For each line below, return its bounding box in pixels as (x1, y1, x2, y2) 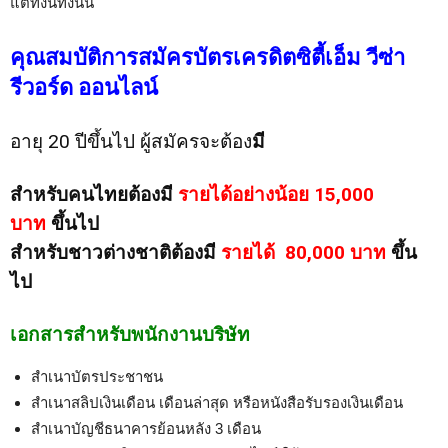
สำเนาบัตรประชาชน (31, 367, 163, 385)
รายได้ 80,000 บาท (221, 240, 391, 264)
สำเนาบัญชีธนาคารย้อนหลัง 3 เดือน (31, 419, 261, 437)
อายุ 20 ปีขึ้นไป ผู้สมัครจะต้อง (10, 129, 252, 153)
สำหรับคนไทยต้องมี (10, 182, 178, 206)
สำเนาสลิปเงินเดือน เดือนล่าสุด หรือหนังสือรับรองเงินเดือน (31, 393, 403, 411)
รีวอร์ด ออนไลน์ (10, 74, 158, 100)
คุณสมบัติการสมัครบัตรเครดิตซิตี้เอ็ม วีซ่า (10, 44, 405, 70)
